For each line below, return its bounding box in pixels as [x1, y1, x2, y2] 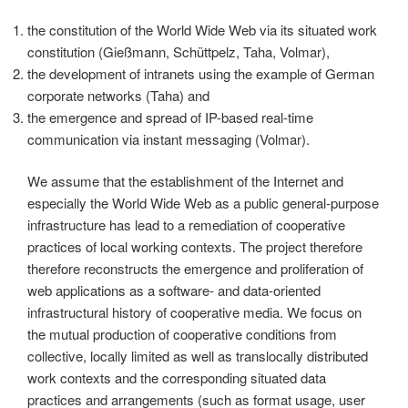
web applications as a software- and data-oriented [27, 280, 321, 301]
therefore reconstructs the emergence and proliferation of [27, 259, 363, 279]
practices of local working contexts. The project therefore [27, 237, 362, 257]
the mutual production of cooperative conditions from [27, 324, 337, 344]
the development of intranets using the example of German [27, 63, 374, 83]
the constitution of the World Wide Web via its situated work [27, 19, 377, 39]
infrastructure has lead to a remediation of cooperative [27, 215, 345, 235]
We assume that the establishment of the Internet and [27, 171, 343, 191]
